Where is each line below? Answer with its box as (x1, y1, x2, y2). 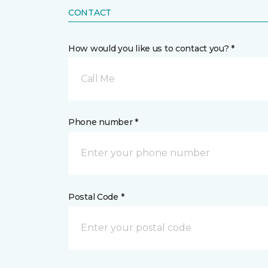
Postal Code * (68, 191, 124, 202)
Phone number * (68, 117, 139, 127)
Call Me (81, 73, 115, 84)
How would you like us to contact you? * (68, 43, 235, 54)
